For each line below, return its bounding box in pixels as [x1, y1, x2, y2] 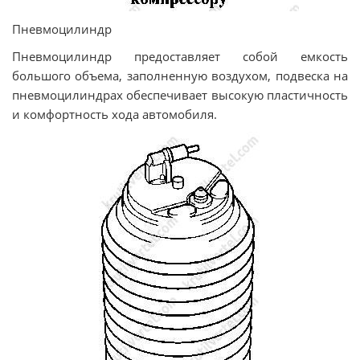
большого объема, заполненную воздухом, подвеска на [12, 67, 348, 84]
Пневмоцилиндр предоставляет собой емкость [12, 47, 348, 64]
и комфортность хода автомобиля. [12, 105, 217, 122]
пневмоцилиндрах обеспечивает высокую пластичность [12, 86, 348, 103]
